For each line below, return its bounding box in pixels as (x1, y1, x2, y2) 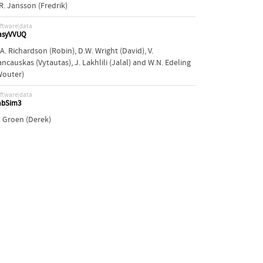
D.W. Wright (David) (77, 46, 144, 56)
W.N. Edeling (147, 58, 191, 68)
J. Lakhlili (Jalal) (74, 58, 131, 68)
